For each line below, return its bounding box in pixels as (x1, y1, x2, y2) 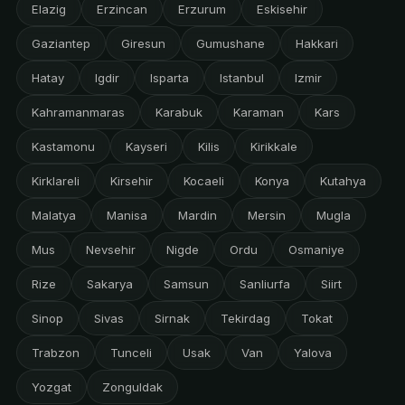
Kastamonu (31, 139, 95, 155)
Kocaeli (183, 174, 224, 189)
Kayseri (125, 139, 167, 155)
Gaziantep (31, 36, 90, 52)
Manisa (106, 208, 147, 223)
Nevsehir (85, 242, 136, 258)
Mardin (177, 208, 217, 223)
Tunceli (109, 345, 152, 361)
